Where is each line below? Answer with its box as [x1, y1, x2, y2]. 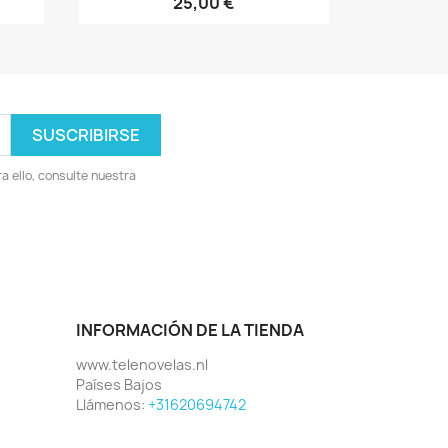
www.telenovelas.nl [76, 355, 208, 375]
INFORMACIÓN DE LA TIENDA [76, 319, 304, 342]
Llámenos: [76, 395, 148, 415]
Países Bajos [76, 375, 162, 395]
